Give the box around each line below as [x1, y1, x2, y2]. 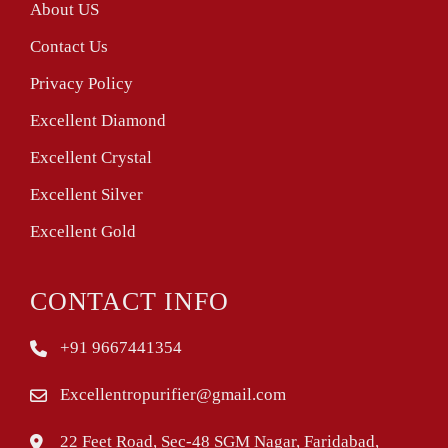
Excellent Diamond [30, 110, 166, 130]
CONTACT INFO [30, 286, 229, 316]
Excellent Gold [30, 221, 136, 241]
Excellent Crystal [30, 147, 152, 167]
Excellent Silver [30, 184, 143, 204]
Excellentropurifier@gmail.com [60, 384, 286, 404]
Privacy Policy [30, 73, 133, 93]
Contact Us [30, 36, 108, 56]
